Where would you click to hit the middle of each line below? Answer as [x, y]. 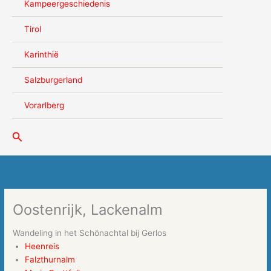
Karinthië [41, 55]
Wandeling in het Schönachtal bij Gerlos [90, 233]
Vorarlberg [44, 106]
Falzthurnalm [50, 260]
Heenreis [42, 247]
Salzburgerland [53, 80]
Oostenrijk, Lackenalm [88, 209]
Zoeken [31, 135]
